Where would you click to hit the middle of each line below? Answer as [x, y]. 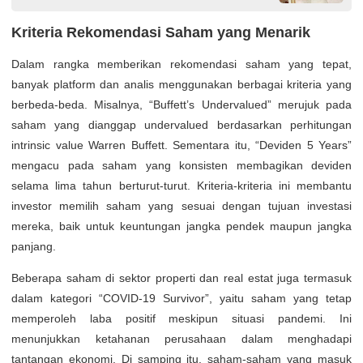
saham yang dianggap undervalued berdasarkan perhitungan [181, 125]
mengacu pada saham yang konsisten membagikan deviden [181, 165]
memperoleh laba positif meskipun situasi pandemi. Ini [181, 318]
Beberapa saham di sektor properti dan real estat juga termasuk [181, 278]
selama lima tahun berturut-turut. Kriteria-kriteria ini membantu [181, 186]
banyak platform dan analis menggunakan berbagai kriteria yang [181, 84]
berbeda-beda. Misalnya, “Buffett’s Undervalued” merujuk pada [181, 105]
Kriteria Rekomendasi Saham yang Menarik [161, 32]
